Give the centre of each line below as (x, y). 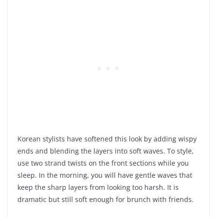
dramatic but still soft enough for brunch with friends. (106, 200)
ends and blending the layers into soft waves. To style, (106, 151)
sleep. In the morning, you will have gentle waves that (105, 175)
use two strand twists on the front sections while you (103, 163)
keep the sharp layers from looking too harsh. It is (98, 187)
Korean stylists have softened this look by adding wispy (107, 139)
